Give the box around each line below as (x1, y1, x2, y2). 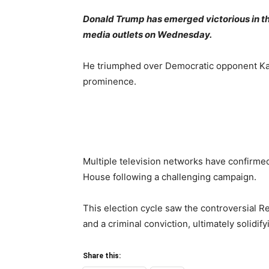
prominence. (83, 76, 136, 87)
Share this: (83, 252, 121, 260)
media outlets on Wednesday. (83, 29, 212, 40)
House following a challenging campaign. (83, 171, 256, 183)
